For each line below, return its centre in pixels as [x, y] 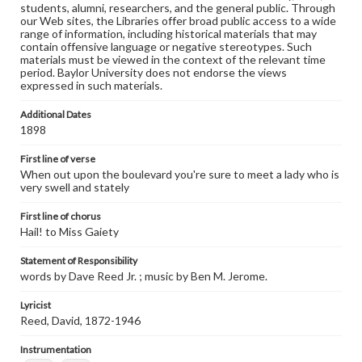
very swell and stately [75, 187]
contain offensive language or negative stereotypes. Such [166, 46]
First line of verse [58, 159]
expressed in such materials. [91, 85]
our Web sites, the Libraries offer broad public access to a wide [178, 21]
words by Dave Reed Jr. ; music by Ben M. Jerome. [144, 276]
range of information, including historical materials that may [168, 34]
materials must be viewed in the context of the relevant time [173, 59]
